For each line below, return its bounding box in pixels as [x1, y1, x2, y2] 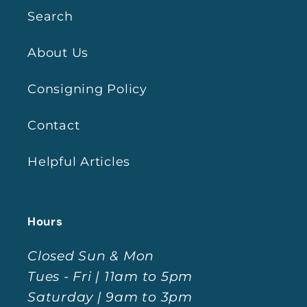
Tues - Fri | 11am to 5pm [27, 268, 193, 284]
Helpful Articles [27, 154, 130, 169]
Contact [27, 118, 80, 132]
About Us [27, 45, 88, 60]
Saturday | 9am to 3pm [27, 288, 193, 305]
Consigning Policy [27, 82, 147, 96]
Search [27, 9, 73, 23]
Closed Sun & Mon [27, 247, 154, 264]
